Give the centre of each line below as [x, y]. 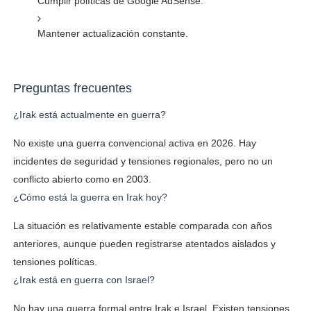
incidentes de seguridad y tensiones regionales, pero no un [143, 161]
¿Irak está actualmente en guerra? [89, 114]
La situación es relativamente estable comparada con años [142, 225]
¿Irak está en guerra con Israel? [84, 279]
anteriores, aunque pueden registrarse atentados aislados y [144, 243]
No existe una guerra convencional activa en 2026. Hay [134, 143]
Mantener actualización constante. [112, 33]
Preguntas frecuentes [72, 88]
